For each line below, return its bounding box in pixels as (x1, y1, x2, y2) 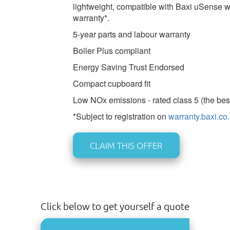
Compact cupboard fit (72, 77, 150, 89)
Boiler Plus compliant (72, 44, 150, 56)
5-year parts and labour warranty (72, 28, 190, 40)
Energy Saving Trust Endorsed (72, 61, 184, 73)
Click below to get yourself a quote (41, 199, 189, 212)
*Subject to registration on (72, 110, 168, 122)
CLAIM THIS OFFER (89, 139, 163, 151)
